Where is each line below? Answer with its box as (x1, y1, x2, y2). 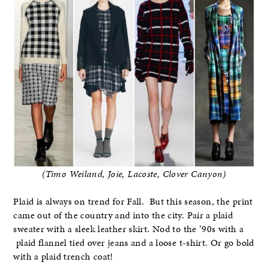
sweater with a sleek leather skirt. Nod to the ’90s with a (13, 223, 244, 236)
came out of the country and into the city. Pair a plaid (13, 209, 233, 223)
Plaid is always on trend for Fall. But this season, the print (13, 195, 253, 209)
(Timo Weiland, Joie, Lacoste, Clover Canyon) (42, 167, 226, 181)
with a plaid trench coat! (13, 250, 113, 264)
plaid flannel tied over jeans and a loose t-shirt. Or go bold (13, 236, 254, 250)
